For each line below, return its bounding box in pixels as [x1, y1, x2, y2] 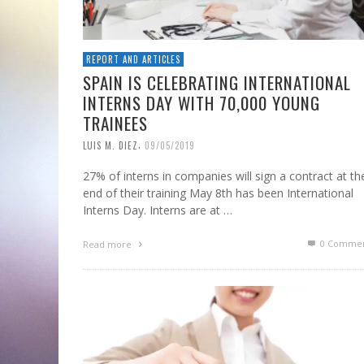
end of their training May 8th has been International [83, 185, 353, 201]
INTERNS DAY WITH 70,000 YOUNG [83, 89, 320, 115]
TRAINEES [83, 110, 148, 136]
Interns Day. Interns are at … [83, 202, 232, 219]
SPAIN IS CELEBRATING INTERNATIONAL [83, 69, 351, 95]
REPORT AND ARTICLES [86, 52, 180, 66]
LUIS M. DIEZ [83, 138, 138, 152]
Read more [83, 238, 134, 251]
